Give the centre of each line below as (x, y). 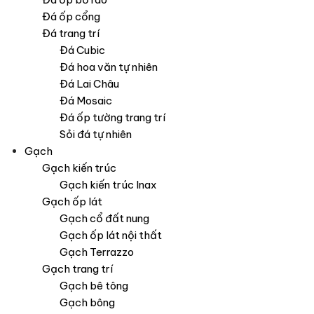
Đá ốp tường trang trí (112, 117)
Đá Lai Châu (89, 83)
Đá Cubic (82, 50)
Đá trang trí (71, 33)
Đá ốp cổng (71, 16)
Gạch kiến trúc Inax (108, 184)
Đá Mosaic (86, 100)
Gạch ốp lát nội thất (111, 235)
